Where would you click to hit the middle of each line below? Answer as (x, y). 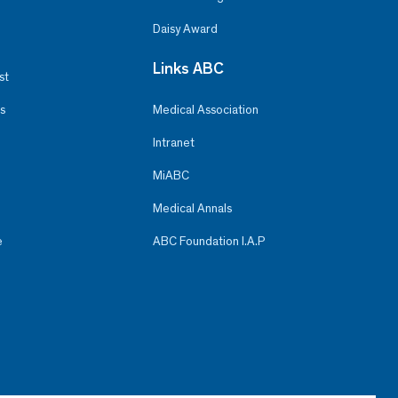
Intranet (173, 142)
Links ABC (188, 68)
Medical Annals (192, 208)
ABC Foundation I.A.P (208, 241)
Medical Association (205, 109)
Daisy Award (185, 28)
